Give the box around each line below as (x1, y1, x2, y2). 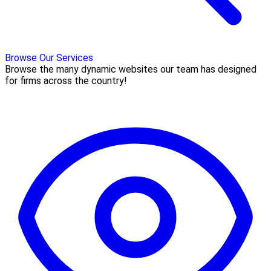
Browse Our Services (5, 51, 93, 64)
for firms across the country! (5, 74, 127, 87)
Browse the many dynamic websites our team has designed (5, 63, 256, 75)
